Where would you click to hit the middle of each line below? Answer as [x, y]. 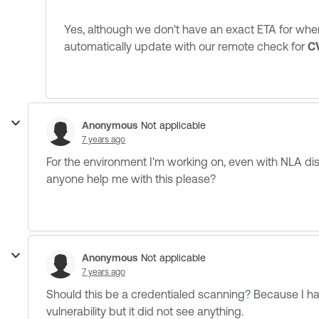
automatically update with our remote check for [186, 46]
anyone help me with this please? [131, 179]
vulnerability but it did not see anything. [145, 311]
